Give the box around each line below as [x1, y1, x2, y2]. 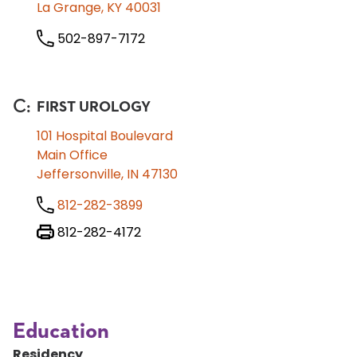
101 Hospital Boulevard [36, 127, 173, 145]
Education [13, 320, 109, 343]
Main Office [36, 146, 108, 164]
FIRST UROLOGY [36, 100, 151, 115]
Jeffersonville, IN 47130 [36, 165, 178, 183]
